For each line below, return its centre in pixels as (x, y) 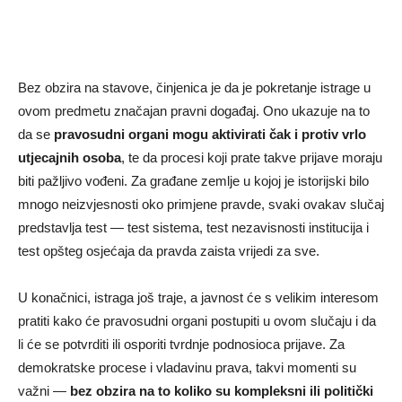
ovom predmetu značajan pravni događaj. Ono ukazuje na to (194, 111)
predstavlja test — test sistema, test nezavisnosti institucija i (193, 228)
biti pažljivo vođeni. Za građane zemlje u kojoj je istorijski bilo (193, 181)
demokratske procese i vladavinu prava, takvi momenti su (187, 368)
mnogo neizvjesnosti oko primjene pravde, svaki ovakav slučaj (201, 205)
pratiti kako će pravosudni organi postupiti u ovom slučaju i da (197, 321)
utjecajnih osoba (70, 158)
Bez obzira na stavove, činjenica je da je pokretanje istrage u (194, 88)
